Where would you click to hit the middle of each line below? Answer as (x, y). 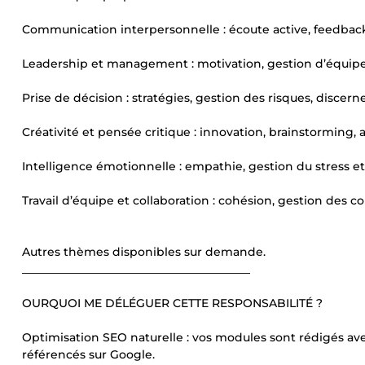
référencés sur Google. (88, 354)
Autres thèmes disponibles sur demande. (144, 252)
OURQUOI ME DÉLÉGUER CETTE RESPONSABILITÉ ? (172, 303)
